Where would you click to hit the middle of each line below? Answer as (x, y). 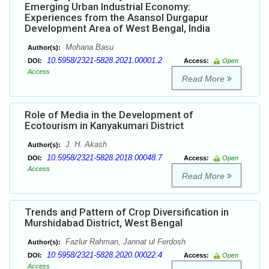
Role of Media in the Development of (109, 115)
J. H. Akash (85, 145)
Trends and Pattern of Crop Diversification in (127, 212)
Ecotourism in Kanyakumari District (104, 126)
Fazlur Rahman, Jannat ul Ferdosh (124, 242)
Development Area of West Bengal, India (117, 29)
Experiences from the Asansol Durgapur (116, 18)
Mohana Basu (88, 47)
